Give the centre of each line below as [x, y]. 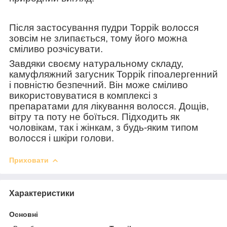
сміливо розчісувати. [56, 49]
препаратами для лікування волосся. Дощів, [109, 106]
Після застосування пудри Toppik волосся [104, 27]
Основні [24, 214]
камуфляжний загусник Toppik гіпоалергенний [113, 74]
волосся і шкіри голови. [62, 138]
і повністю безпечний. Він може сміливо [99, 85]
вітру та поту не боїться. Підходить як [94, 117]
